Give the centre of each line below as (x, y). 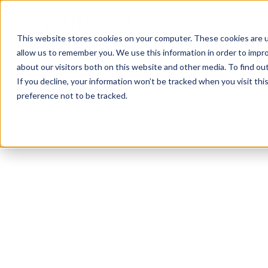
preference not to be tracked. (72, 95)
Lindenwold (101, 156)
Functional (88, 223)
